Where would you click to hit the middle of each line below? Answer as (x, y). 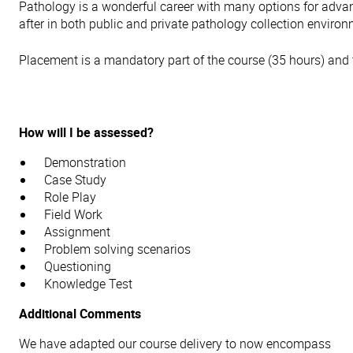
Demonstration (85, 162)
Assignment (77, 232)
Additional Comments (80, 314)
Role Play (70, 197)
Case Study (75, 180)
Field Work (73, 214)
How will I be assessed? (86, 132)
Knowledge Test (88, 284)
